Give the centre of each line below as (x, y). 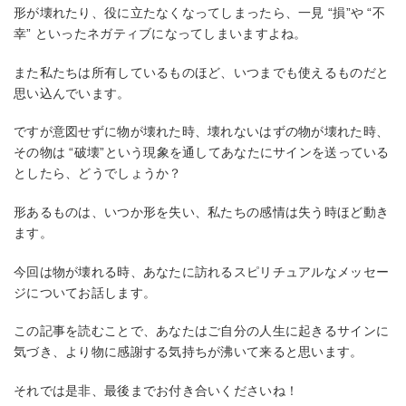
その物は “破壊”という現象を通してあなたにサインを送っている (202, 153)
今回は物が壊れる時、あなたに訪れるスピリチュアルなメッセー (202, 271)
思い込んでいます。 (72, 93)
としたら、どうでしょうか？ (98, 174)
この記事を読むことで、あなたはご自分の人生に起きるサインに (202, 331)
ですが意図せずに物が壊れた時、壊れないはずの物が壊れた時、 (202, 132)
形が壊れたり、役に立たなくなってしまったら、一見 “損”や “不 (199, 13)
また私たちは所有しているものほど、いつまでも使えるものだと (202, 72)
